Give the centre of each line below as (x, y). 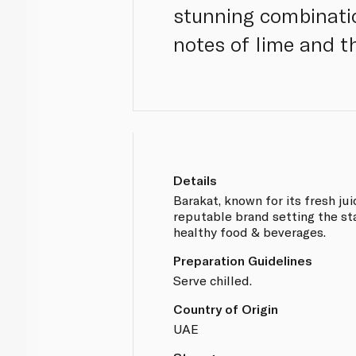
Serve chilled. (213, 280)
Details (195, 180)
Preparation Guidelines (243, 260)
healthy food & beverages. (250, 231)
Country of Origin (226, 308)
